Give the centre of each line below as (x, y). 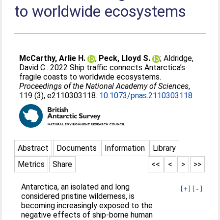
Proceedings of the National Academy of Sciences (104, 86)
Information (125, 148)
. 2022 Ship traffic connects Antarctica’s (116, 68)
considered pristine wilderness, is (78, 196)
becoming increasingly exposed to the (87, 206)
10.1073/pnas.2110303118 (146, 96)
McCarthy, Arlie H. (53, 58)
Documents (77, 148)
